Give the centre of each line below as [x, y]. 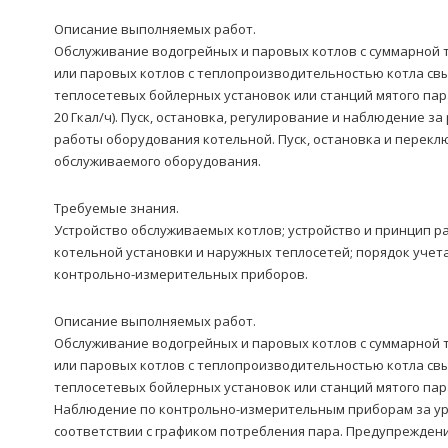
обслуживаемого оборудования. [157, 161]
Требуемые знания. [116, 208]
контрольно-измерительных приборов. [180, 274]
